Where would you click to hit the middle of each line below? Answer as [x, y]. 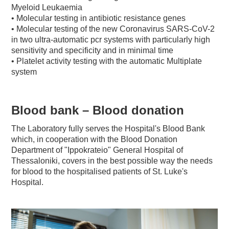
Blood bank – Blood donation [98, 110]
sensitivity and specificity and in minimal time [93, 50]
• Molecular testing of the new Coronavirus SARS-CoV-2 [113, 29]
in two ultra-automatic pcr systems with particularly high [111, 39]
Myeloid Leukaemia [47, 7]
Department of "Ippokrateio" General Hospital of [97, 150]
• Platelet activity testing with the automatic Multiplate [107, 61]
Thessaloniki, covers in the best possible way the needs [112, 161]
